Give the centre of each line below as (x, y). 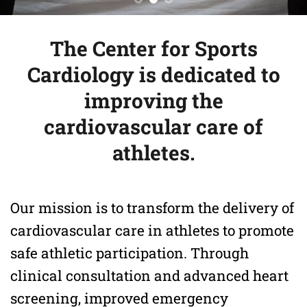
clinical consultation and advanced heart (149, 275)
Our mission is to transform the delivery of (152, 207)
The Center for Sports (153, 48)
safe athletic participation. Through (130, 253)
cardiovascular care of (153, 126)
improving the (153, 100)
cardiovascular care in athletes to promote (152, 230)
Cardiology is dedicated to (153, 74)
